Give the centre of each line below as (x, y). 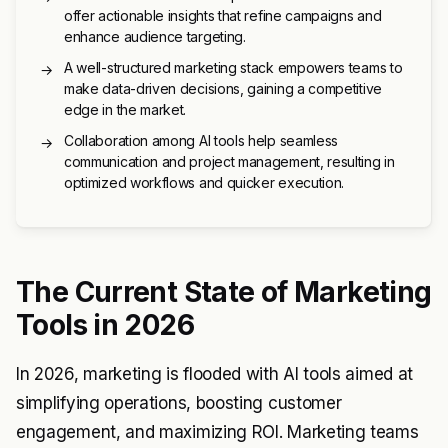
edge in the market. (125, 110)
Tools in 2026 (105, 325)
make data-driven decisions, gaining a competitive (223, 89)
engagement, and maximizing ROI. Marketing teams (217, 432)
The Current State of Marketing (224, 292)
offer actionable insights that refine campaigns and (223, 16)
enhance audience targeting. (155, 37)
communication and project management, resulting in (229, 162)
